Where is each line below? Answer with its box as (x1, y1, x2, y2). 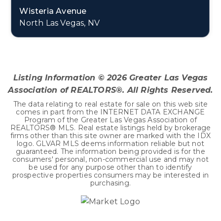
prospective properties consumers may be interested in (12, 171, 209, 180)
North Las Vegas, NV (19, 18, 100, 28)
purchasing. (90, 179, 131, 187)
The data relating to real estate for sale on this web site (13, 100, 208, 109)
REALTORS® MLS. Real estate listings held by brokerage (10, 123, 211, 132)
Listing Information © (13, 73, 107, 82)
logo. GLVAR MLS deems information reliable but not (16, 139, 204, 148)
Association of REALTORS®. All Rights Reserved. (8, 85, 213, 95)
